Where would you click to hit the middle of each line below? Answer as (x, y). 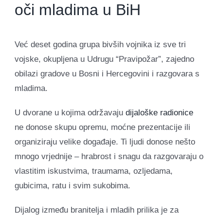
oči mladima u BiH (78, 10)
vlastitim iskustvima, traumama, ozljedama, (94, 171)
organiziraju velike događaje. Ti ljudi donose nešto (105, 142)
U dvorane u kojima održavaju (70, 112)
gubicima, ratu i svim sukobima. (73, 185)
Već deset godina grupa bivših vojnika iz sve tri (100, 44)
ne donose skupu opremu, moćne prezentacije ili (102, 127)
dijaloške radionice (159, 112)
